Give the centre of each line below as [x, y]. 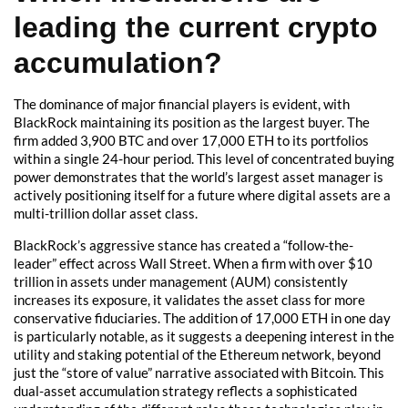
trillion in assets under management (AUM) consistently [181, 281]
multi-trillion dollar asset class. [106, 214]
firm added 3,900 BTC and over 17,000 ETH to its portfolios [191, 141]
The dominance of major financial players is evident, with [182, 104]
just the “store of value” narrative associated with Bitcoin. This [199, 372]
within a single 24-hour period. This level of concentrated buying [204, 159]
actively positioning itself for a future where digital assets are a [202, 195]
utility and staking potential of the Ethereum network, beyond [197, 354]
